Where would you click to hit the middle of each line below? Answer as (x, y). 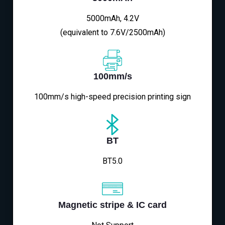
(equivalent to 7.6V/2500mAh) (113, 33)
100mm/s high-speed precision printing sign (113, 97)
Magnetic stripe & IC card (113, 205)
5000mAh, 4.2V (113, 19)
